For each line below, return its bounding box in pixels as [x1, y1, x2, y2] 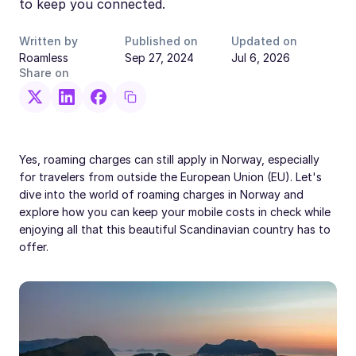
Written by [19, 34, 78, 48]
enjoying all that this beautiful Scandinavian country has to [19, 222, 331, 236]
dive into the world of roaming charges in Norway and [19, 188, 304, 201]
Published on [125, 34, 199, 48]
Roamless [19, 51, 68, 64]
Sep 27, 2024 [125, 51, 195, 64]
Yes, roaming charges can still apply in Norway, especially [19, 153, 319, 166]
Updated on [230, 34, 297, 48]
